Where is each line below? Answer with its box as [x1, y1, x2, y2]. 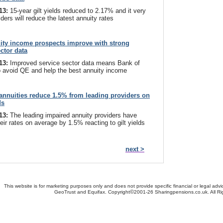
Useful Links [79, 210, 110, 215]
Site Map [54, 210, 75, 215]
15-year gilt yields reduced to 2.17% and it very [10, 7, 146, 14]
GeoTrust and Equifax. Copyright [54, 189, 130, 195]
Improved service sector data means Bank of [10, 59, 140, 67]
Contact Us [23, 210, 49, 215]
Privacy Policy [139, 210, 175, 215]
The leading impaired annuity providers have [10, 111, 137, 119]
